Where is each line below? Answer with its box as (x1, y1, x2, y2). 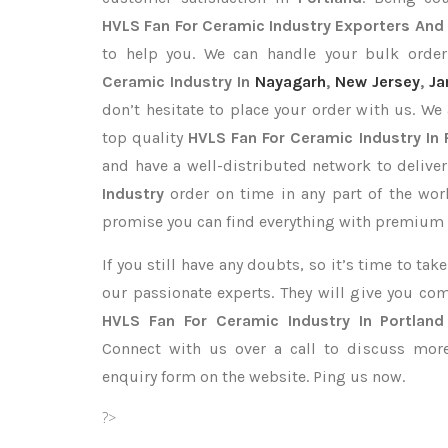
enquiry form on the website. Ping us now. (102, 367, 405, 386)
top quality (102, 128, 189, 147)
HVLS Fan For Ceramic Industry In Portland (102, 311, 445, 330)
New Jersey (334, 72, 420, 91)
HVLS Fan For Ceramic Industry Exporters (102, 16, 411, 35)
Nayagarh (254, 72, 326, 91)
